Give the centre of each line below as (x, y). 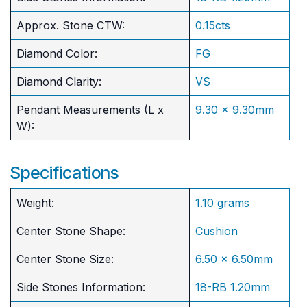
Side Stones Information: (81, 287)
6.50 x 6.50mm (234, 259)
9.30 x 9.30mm (235, 110)
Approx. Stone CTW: (71, 26)
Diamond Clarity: (59, 82)
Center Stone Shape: (71, 231)
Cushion (217, 231)
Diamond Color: (57, 54)
